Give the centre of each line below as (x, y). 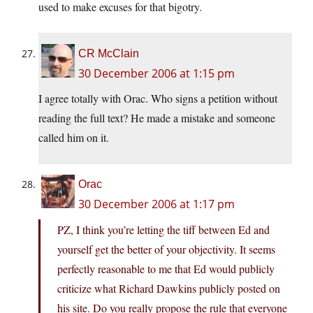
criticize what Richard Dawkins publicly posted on (169, 289)
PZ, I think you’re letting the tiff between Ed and (163, 230)
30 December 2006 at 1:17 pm (156, 204)
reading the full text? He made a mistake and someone (157, 118)
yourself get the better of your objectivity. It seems (166, 249)
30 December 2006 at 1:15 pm (156, 74)
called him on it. (74, 138)
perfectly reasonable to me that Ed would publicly (166, 269)
